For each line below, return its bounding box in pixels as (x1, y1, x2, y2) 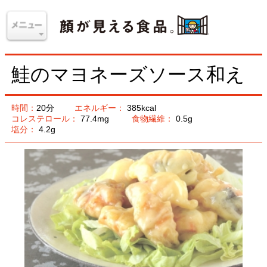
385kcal (110, 92, 141, 100)
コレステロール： (10, 101, 70, 110)
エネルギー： (66, 92, 111, 100)
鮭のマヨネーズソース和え (10, 56, 218, 76)
